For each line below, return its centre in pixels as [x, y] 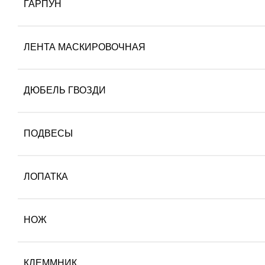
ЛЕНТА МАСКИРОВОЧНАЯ [85, 47]
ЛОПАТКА [46, 177]
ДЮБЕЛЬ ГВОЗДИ [65, 90]
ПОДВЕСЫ [48, 133]
